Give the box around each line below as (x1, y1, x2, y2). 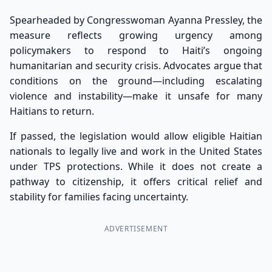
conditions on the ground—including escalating (10, 74, 262, 87)
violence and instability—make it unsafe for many (10, 89, 262, 103)
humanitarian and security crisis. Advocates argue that (10, 59, 262, 72)
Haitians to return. (10, 104, 94, 118)
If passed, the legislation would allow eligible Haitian (10, 129, 262, 143)
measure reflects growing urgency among (10, 29, 262, 42)
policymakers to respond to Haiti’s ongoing (10, 44, 262, 57)
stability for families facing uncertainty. (10, 190, 188, 203)
